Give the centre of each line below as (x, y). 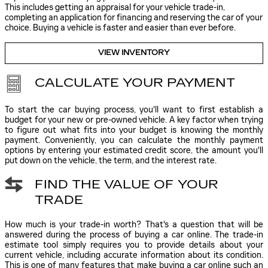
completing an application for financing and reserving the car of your (134, 17)
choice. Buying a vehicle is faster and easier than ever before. (120, 28)
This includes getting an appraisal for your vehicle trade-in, (115, 7)
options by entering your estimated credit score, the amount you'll (134, 150)
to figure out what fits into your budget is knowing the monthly (134, 130)
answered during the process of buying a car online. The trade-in (134, 234)
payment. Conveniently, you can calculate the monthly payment (134, 140)
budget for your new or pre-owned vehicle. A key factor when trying (134, 120)
